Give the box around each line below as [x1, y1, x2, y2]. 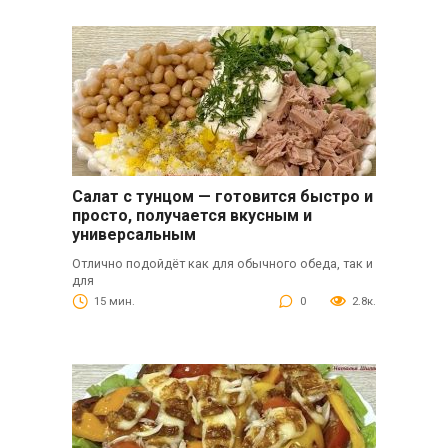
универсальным [71, 225, 196, 244]
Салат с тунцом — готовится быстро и [71, 187, 373, 206]
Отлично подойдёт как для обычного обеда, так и [71, 256, 373, 272]
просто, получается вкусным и [71, 206, 312, 225]
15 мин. [93, 295, 135, 309]
